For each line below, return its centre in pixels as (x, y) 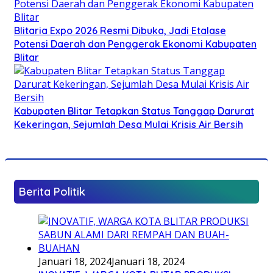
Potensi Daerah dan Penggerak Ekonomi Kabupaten (135, 44)
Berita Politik (52, 191)
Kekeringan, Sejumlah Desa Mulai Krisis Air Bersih (129, 124)
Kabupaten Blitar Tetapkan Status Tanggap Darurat (134, 111)
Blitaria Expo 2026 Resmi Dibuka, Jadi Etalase (120, 30)
